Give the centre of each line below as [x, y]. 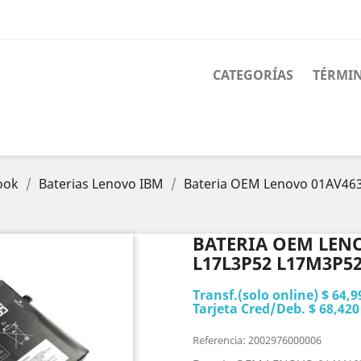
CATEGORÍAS [253, 75]
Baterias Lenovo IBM [101, 184]
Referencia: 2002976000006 [257, 340]
